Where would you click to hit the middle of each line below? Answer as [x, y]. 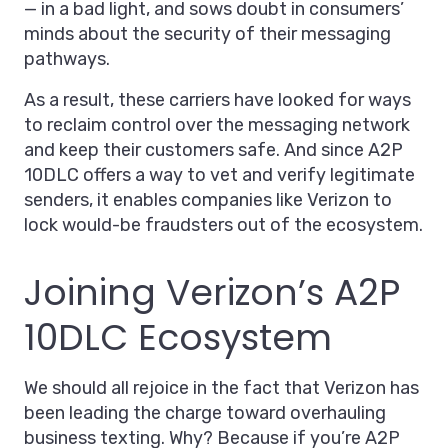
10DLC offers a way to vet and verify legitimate [219, 175]
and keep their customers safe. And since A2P [213, 150]
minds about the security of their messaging [207, 34]
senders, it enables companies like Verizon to [208, 200]
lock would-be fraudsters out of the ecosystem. [223, 225]
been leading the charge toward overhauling [205, 413]
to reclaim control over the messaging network [217, 125]
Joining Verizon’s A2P [212, 293]
